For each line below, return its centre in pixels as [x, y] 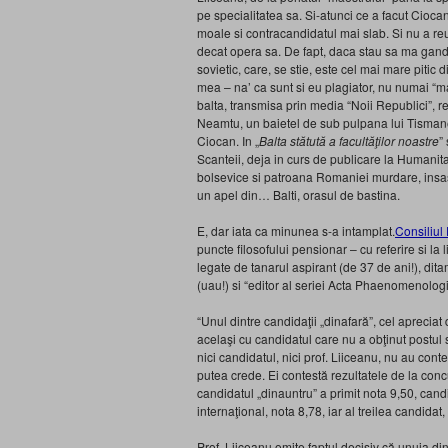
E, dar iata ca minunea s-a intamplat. [296, 230]
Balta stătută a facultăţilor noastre [349, 140]
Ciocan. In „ [228, 140]
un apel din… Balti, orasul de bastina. [298, 194]
